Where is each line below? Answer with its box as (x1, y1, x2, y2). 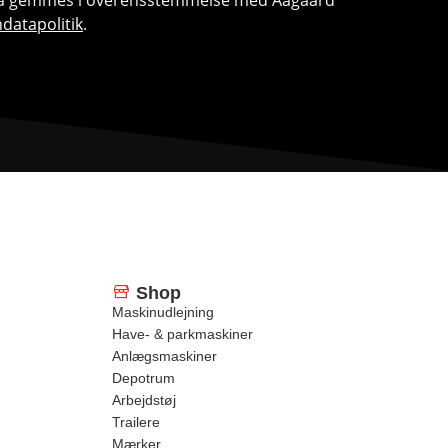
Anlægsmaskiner (112, 347, 217, 364)
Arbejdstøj (112, 391, 176, 408)
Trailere (112, 413, 160, 430)
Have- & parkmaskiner (112, 325, 253, 342)
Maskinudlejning (112, 303, 214, 320)
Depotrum (112, 369, 175, 386)
